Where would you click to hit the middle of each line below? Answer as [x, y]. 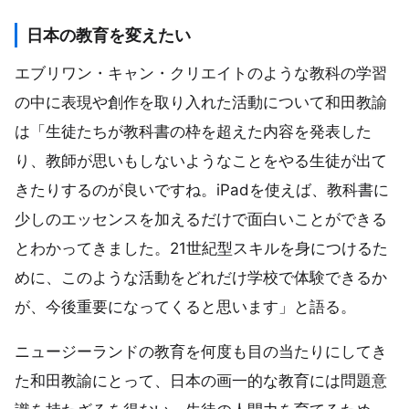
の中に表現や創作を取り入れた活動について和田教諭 [201, 102]
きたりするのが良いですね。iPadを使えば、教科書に [202, 189]
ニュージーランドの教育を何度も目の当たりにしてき [201, 352]
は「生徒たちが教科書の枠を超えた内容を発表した [193, 131]
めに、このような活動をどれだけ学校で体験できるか [201, 277]
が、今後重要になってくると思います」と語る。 [185, 306]
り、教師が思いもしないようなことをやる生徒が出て [201, 160]
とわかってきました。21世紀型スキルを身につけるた [201, 248]
